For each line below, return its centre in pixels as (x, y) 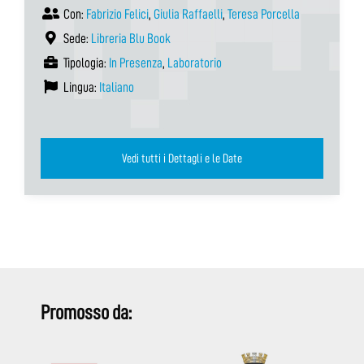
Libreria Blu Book (131, 39)
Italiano (117, 88)
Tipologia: (85, 63)
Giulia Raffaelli (188, 15)
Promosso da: (86, 313)
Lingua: (80, 88)
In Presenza (136, 63)
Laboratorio (195, 63)
